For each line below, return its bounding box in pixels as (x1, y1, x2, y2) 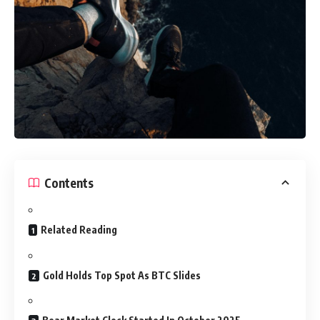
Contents (44, 174, 94, 191)
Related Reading (41, 224, 117, 236)
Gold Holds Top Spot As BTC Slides (43, 269, 201, 281)
